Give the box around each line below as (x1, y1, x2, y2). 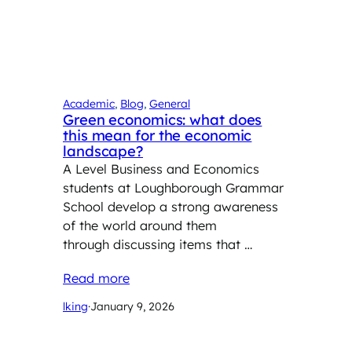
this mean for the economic (63, 126, 252, 145)
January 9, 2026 (90, 299, 174, 314)
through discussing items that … (63, 236, 252, 253)
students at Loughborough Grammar (63, 180, 284, 196)
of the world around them (63, 218, 217, 234)
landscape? (63, 142, 144, 161)
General (149, 97, 190, 112)
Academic (63, 97, 115, 112)
